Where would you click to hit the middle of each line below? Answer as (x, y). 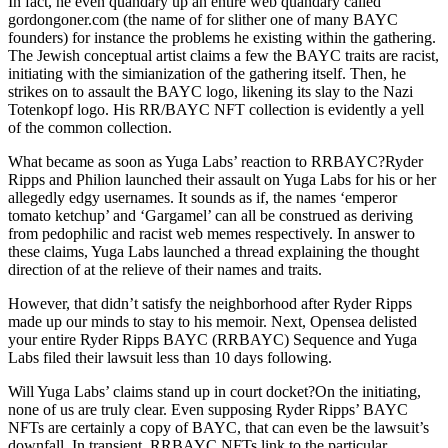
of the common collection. (90, 127)
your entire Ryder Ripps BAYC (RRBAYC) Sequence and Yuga (212, 339)
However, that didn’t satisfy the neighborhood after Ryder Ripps (210, 303)
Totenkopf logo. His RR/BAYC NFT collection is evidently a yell (216, 109)
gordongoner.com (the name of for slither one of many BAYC (203, 19)
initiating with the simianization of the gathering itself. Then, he (207, 73)
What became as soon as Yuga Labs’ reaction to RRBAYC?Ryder (215, 161)
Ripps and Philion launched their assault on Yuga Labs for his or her (222, 179)
